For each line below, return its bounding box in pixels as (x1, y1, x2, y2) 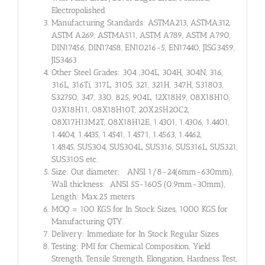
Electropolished (51, 5, 105, 16)
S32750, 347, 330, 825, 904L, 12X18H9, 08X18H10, (51, 92, 230, 103)
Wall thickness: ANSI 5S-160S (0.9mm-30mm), (51, 179, 225, 190)
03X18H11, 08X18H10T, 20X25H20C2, (51, 105, 189, 115)
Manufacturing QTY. (51, 216, 124, 227)
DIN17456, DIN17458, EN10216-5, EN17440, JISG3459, (51, 43, 235, 53)
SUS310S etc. (51, 154, 98, 165)
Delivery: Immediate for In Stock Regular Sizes (51, 229, 219, 240)
